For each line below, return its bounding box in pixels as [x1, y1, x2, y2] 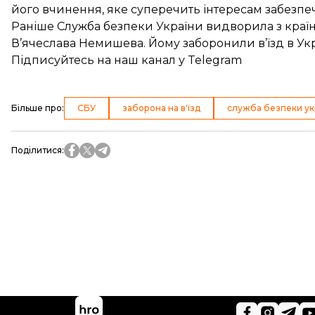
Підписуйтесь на [11, 53, 114, 67]
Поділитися [11, 145, 62, 155]
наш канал [114, 53, 176, 67]
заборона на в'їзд [122, 103, 200, 113]
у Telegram [176, 53, 242, 67]
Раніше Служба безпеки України [11, 20, 206, 33]
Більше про [11, 103, 62, 113]
